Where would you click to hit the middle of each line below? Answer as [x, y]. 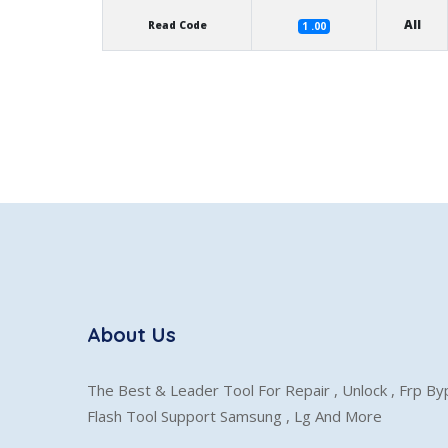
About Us [131, 334]
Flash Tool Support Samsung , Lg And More [234, 416]
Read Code [177, 25]
